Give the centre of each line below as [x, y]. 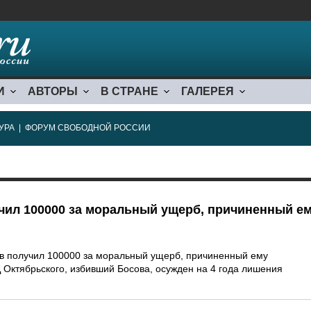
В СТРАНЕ [129, 91]
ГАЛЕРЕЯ [208, 91]
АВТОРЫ [53, 91]
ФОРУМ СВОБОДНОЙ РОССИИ [88, 128]
